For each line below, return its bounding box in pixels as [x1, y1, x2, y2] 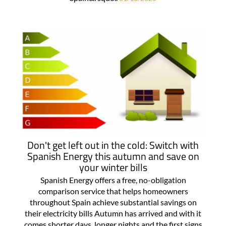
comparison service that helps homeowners [38, 186, 188, 196]
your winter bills [79, 159, 147, 176]
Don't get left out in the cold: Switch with [27, 137, 199, 153]
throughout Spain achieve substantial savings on [29, 197, 197, 207]
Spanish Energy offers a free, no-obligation [40, 175, 186, 185]
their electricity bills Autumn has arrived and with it [25, 208, 201, 218]
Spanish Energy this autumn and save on [27, 148, 199, 164]
